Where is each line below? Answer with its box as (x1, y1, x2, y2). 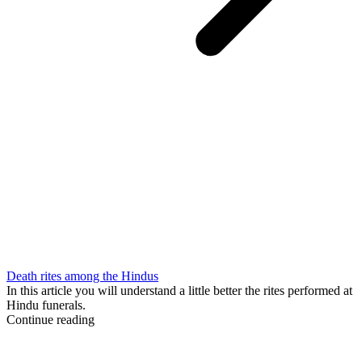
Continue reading (6, 313, 95, 327)
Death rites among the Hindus (6, 269, 158, 284)
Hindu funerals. (6, 298, 86, 313)
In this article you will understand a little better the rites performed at (6, 284, 352, 298)
